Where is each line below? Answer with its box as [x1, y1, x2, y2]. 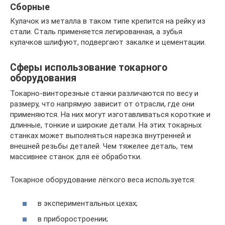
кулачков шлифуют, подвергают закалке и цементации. [10, 38, 206, 47]
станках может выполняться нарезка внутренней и [10, 131, 191, 140]
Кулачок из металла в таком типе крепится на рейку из [10, 17, 205, 26]
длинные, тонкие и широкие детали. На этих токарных [10, 121, 201, 130]
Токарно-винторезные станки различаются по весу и [10, 89, 198, 98]
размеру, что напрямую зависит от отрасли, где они [10, 99, 194, 108]
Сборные [10, 2, 50, 12]
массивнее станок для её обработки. [10, 152, 142, 161]
